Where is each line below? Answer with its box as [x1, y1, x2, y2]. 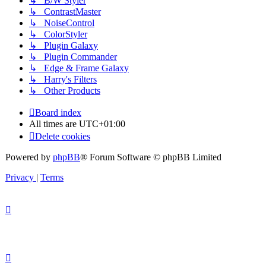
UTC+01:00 [79, 118, 125, 129]
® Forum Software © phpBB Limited [80, 151, 221, 162]
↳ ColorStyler [29, 28, 87, 39]
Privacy [5, 172, 34, 182]
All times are [29, 118, 79, 129]
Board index [35, 107, 81, 118]
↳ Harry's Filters [29, 74, 97, 84]
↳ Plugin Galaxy [29, 40, 98, 50]
